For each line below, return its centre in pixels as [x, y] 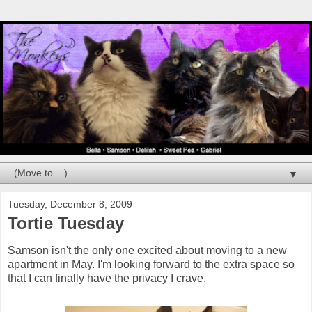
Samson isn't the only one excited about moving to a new [147, 251]
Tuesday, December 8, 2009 [70, 204]
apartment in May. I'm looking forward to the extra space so [151, 265]
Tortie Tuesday [66, 223]
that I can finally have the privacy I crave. [107, 279]
